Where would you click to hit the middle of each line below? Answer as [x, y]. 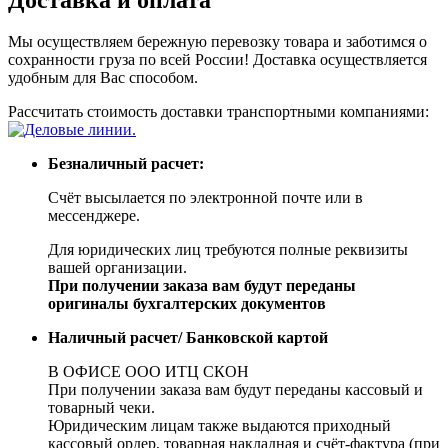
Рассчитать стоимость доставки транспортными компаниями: [218, 112]
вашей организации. [117, 268]
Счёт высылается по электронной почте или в [205, 198]
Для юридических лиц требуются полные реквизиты [228, 250]
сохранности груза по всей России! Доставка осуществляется [217, 60]
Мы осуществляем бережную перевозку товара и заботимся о [217, 42]
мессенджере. [94, 216]
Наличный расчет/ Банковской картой [188, 338]
